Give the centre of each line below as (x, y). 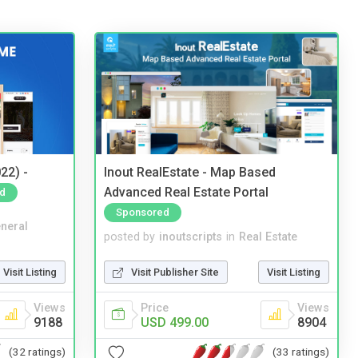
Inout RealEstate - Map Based (190, 173)
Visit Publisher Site (175, 272)
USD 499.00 (175, 322)
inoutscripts (191, 237)
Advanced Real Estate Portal (186, 192)
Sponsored (143, 212)
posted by (129, 237)
